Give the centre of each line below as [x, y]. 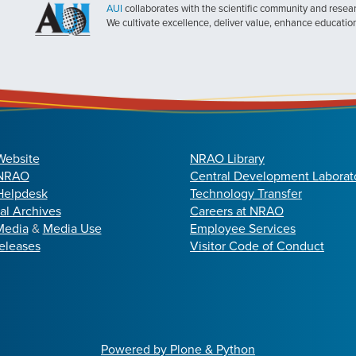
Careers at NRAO [237, 211]
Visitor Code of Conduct [257, 246]
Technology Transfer [246, 194]
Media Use [72, 229]
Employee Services [243, 229]
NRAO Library [227, 159]
